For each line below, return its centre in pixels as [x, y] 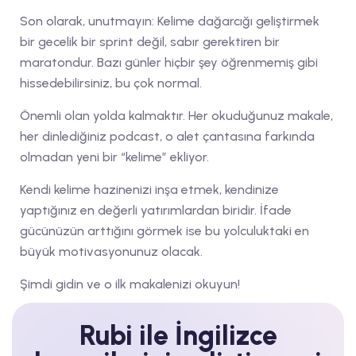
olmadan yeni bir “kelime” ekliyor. [114, 157]
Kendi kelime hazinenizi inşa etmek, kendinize [149, 189]
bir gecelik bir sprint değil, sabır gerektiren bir [150, 41]
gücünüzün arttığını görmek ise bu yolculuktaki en [164, 230]
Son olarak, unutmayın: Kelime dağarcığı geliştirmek [170, 21]
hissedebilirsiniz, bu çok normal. [111, 83]
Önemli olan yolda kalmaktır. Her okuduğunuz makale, [176, 115]
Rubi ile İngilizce [178, 335]
